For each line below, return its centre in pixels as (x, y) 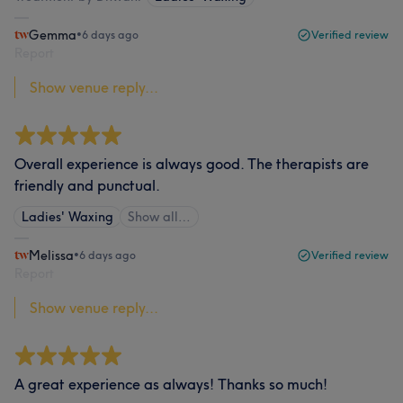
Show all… (159, 217)
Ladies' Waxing (67, 217)
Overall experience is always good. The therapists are (192, 164)
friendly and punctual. (87, 185)
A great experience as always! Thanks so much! (171, 384)
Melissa (51, 255)
